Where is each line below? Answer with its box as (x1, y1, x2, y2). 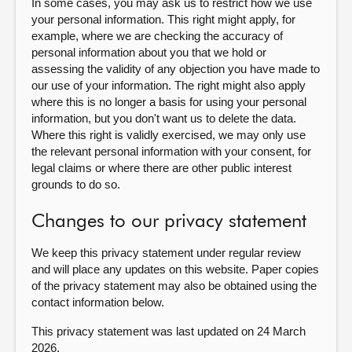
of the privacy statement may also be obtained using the (31, 279, 317, 292)
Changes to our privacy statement (31, 212, 306, 231)
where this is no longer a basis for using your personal (31, 95, 306, 108)
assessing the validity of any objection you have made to (31, 62, 320, 75)
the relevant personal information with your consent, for (31, 145, 311, 158)
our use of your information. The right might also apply (31, 79, 306, 92)
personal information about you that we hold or (31, 46, 266, 59)
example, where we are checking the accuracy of (31, 29, 283, 42)
